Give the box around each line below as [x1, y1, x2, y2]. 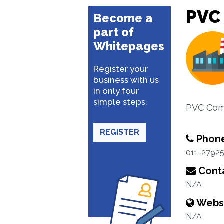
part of [93, 25, 134, 39]
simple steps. [93, 97, 147, 107]
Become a [93, 11, 153, 25]
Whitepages [93, 39, 164, 53]
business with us [93, 75, 159, 85]
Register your [93, 64, 148, 74]
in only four [93, 86, 139, 96]
